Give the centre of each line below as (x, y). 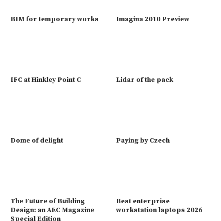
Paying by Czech (143, 140)
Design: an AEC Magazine (52, 210)
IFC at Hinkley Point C (46, 80)
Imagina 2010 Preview (153, 19)
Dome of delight (37, 140)
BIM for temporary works (55, 19)
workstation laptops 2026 (159, 210)
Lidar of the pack (145, 80)
